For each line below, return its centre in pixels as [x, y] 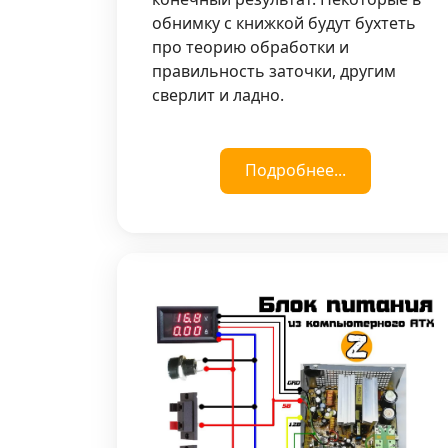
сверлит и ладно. [220, 94]
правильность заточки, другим [274, 70]
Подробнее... [295, 169]
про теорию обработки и [250, 46]
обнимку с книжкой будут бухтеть [284, 22]
